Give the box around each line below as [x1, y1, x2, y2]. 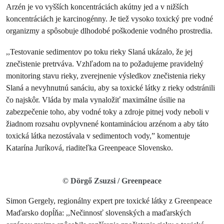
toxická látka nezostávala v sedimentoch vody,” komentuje [6, 131, 190, 140]
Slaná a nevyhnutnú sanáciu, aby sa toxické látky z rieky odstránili [6, 83, 215, 92]
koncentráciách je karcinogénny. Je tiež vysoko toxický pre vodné [6, 14, 213, 23]
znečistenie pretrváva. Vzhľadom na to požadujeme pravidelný [6, 59, 203, 68]
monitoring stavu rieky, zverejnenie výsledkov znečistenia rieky [6, 71, 205, 80]
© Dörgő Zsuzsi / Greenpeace [62, 176, 161, 185]
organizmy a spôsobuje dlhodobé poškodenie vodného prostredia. [6, 26, 212, 35]
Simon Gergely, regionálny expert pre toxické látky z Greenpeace [6, 196, 212, 205]
